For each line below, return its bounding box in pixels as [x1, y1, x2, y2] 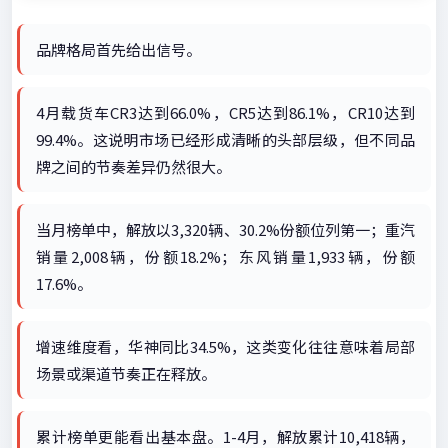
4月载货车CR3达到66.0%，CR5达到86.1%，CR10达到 [36, 102, 415, 123]
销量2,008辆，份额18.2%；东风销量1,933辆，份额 [36, 246, 415, 267]
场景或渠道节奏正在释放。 [36, 363, 216, 384]
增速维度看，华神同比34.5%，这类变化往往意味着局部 [36, 336, 415, 357]
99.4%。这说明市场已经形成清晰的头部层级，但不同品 [36, 129, 415, 150]
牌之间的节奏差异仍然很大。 [36, 156, 231, 177]
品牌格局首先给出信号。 [36, 39, 201, 60]
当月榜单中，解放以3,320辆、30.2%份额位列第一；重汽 [36, 219, 415, 240]
